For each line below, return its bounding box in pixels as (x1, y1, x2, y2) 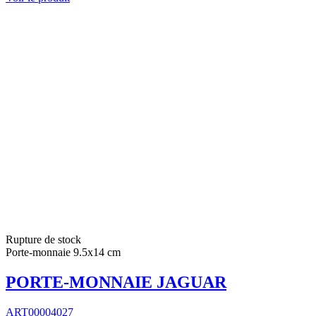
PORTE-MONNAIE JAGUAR (6, 273, 226, 292)
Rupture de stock (6, 233, 81, 246)
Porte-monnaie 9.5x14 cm (6, 246, 121, 259)
